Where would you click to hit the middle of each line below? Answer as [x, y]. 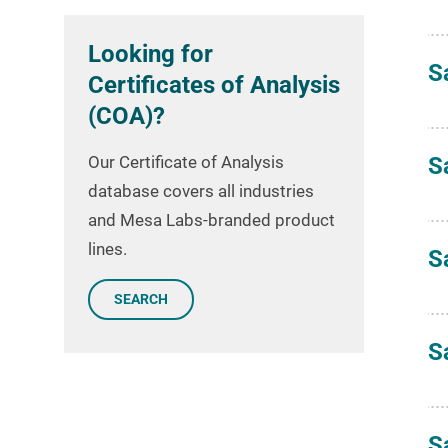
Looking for [150, 53]
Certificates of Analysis [214, 84]
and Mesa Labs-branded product [211, 219]
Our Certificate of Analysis [186, 161]
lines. [107, 248]
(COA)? [126, 115]
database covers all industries [201, 190]
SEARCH [141, 299]
